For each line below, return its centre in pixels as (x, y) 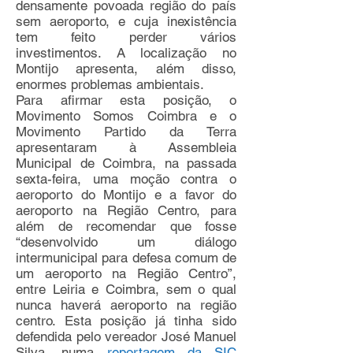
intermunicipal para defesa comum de (126, 258)
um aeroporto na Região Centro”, (126, 273)
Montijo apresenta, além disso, (126, 69)
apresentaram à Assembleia (126, 147)
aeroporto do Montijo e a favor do (126, 195)
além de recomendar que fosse (126, 226)
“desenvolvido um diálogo (126, 242)
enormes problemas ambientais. (110, 84)
